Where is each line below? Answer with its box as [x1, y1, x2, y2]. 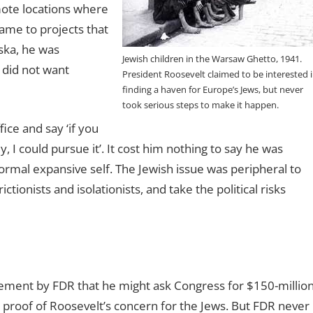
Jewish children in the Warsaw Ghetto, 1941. [122, 52, 303, 66]
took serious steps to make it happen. [122, 99, 279, 112]
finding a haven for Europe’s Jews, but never [122, 83, 304, 96]
